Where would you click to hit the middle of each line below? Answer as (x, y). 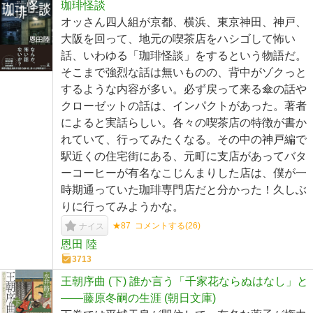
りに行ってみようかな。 (122, 206)
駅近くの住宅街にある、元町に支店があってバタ (184, 156)
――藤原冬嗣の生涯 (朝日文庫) (138, 298)
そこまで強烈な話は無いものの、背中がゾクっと (184, 72)
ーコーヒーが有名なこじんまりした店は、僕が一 (184, 173)
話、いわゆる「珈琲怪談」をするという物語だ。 (184, 56)
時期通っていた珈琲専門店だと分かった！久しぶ (184, 190)
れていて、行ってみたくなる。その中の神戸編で (184, 139)
